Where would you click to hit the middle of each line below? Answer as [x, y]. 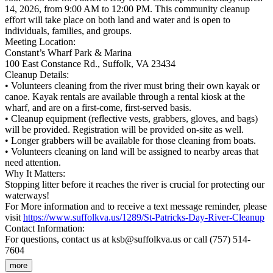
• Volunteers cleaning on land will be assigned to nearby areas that [132, 152]
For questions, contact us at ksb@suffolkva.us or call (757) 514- [128, 239]
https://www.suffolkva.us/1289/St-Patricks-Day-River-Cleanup [144, 218]
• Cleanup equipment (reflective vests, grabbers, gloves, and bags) [131, 119]
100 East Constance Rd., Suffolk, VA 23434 [90, 64]
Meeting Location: [40, 42]
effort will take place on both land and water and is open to [118, 20]
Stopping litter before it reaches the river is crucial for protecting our [135, 185]
